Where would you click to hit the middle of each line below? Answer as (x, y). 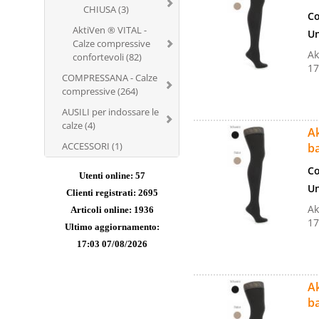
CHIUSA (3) (106, 9)
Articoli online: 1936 (112, 210)
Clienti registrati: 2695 (112, 193)
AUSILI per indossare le (110, 112)
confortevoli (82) (107, 57)
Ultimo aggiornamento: (112, 227)
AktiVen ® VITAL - (110, 30)
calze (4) (79, 125)
